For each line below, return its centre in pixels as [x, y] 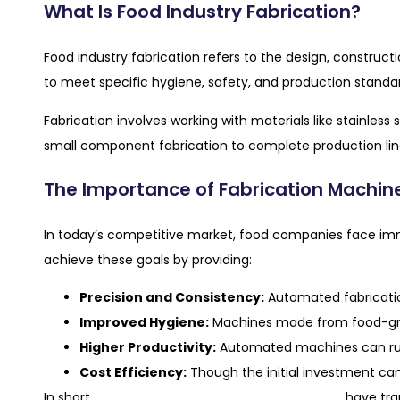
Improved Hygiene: [144, 323]
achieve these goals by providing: [148, 259]
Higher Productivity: [148, 348]
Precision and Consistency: [172, 298]
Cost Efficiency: [133, 373]
